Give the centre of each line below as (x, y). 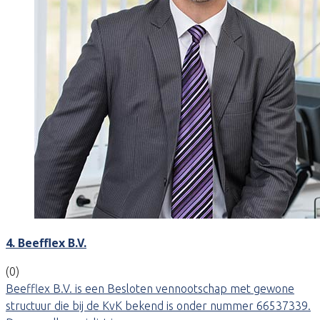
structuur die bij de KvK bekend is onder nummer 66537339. (158, 305)
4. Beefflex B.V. (46, 242)
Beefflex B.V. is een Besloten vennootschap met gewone (150, 288)
